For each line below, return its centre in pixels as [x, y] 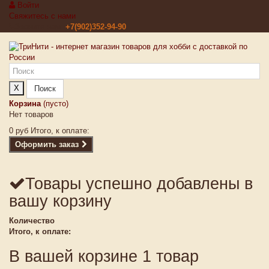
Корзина [25, 104]
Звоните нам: [40, 27]
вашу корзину [60, 201]
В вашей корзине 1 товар [104, 256]
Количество [32, 221]
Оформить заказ [47, 144]
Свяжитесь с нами [42, 16]
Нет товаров [31, 114]
